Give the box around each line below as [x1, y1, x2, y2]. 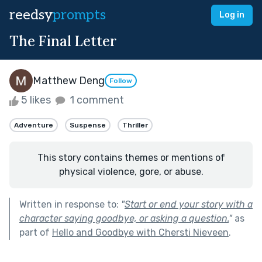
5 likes [19, 94, 53, 106]
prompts [53, 6, 106, 23]
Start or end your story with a [125, 198, 253, 210]
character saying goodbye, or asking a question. [19, 212, 229, 224]
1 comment [67, 94, 124, 106]
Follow [109, 77, 132, 85]
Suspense [70, 120, 106, 129]
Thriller [122, 120, 148, 129]
